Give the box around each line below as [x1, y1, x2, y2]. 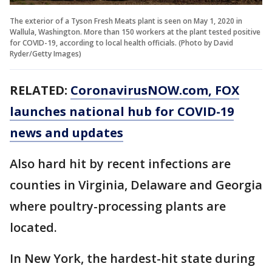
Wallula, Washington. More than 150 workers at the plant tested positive [10, 26, 260, 37]
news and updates [10, 124, 123, 141]
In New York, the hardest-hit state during [10, 250, 255, 267]
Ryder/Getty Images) [10, 48, 81, 59]
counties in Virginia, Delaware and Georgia [10, 176, 262, 193]
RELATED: [10, 81, 70, 98]
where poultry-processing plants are [10, 197, 226, 214]
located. [10, 219, 57, 236]
